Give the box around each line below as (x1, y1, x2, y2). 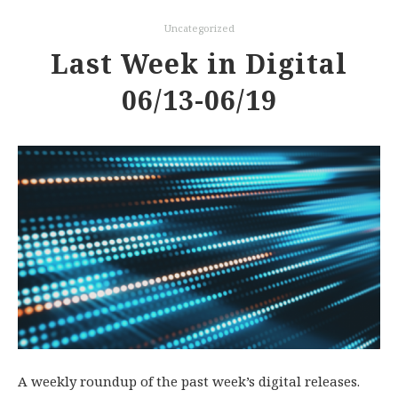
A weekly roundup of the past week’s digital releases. (18, 372, 360, 391)
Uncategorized (163, 20, 235, 35)
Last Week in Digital (51, 44, 347, 82)
